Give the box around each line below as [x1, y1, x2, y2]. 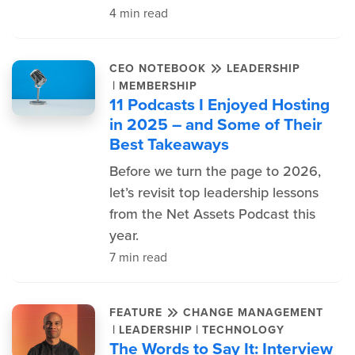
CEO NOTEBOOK [109, 60, 210, 77]
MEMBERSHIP [118, 77, 197, 94]
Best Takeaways [109, 132, 229, 156]
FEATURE [109, 304, 166, 321]
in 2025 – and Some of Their [109, 112, 323, 136]
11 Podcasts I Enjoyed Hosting [109, 92, 330, 116]
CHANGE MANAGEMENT [182, 304, 323, 321]
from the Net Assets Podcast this [109, 204, 315, 224]
